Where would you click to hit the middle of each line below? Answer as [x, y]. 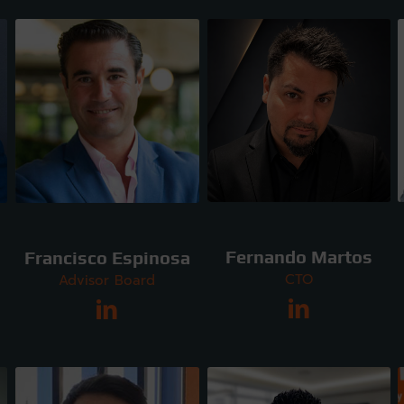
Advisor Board [107, 280]
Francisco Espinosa [107, 257]
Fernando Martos [298, 257]
